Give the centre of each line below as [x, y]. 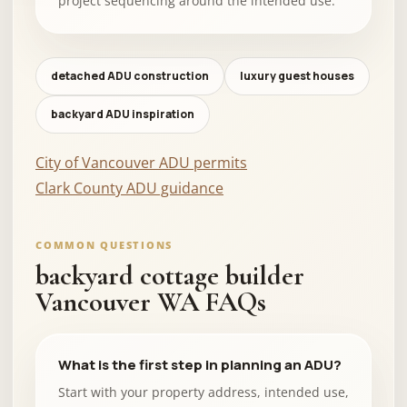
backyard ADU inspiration [123, 114]
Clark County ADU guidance [129, 188]
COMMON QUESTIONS [104, 245]
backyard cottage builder [170, 276]
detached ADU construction [130, 76]
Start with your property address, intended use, [203, 392]
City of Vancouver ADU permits [141, 163]
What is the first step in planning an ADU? [200, 365]
